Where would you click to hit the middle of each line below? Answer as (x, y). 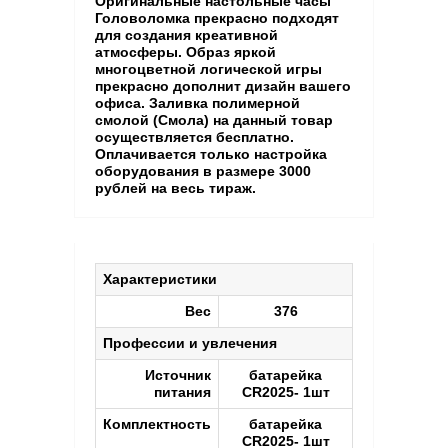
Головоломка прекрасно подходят (217, 17)
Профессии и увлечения (190, 342)
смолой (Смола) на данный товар (214, 119)
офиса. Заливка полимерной (197, 102)
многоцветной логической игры (208, 68)
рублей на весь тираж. (175, 187)
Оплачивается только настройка (211, 153)
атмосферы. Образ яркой (185, 51)
